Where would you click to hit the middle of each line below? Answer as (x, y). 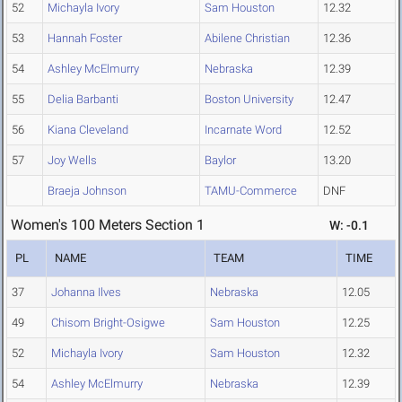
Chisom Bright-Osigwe (108, 323)
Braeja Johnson (87, 191)
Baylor (220, 161)
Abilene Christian (247, 39)
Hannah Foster (85, 39)
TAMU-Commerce (251, 191)
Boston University (249, 100)
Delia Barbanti (83, 100)
